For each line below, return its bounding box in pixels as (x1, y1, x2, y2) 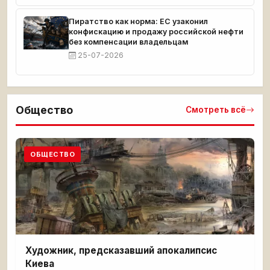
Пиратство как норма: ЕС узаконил (69, 17, 208, 26)
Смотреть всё (186, 105, 246, 115)
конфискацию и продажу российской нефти (69, 27, 243, 36)
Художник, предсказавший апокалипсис (25, 245, 217, 256)
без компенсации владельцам (69, 37, 188, 46)
